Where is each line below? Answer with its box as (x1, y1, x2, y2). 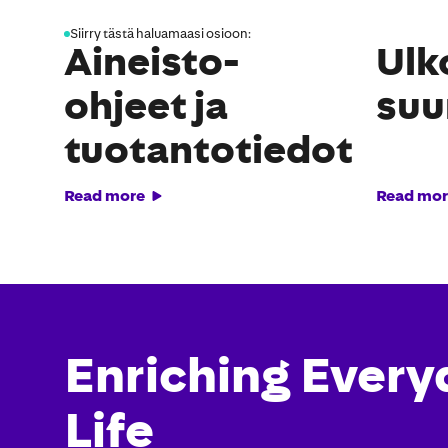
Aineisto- (64, 38, 240, 86)
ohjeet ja (64, 82, 228, 130)
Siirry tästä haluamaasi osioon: (70, 26, 251, 42)
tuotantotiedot (64, 126, 353, 174)
